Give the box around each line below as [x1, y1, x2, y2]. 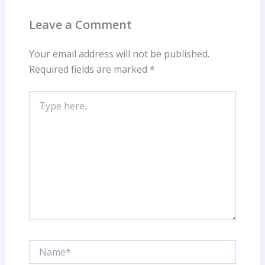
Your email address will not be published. [28, 47, 209, 61]
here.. [28, 102, 49, 114]
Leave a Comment [28, 17, 132, 33]
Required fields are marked [28, 63, 150, 76]
